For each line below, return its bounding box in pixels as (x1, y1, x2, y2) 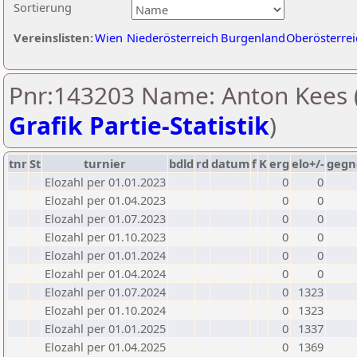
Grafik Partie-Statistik (9, 109, 269, 142)
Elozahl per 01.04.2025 (45, 339, 166, 355)
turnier (84, 155, 126, 171)
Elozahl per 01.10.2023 (45, 229, 166, 245)
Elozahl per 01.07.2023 (45, 210, 166, 226)
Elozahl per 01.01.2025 (45, 320, 166, 336)
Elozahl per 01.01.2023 (45, 174, 166, 190)
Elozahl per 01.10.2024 (45, 302, 166, 318)
